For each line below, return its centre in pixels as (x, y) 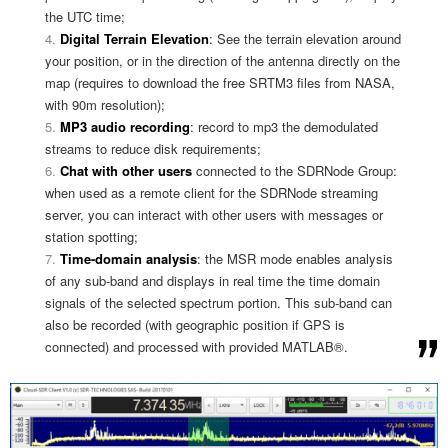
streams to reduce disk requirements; (153, 148)
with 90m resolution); (105, 104)
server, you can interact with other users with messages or (214, 214)
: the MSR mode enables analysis (295, 258)
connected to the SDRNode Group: (294, 170)
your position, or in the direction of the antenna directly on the (222, 60)
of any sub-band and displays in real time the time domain (212, 280)
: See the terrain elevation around (305, 38)
